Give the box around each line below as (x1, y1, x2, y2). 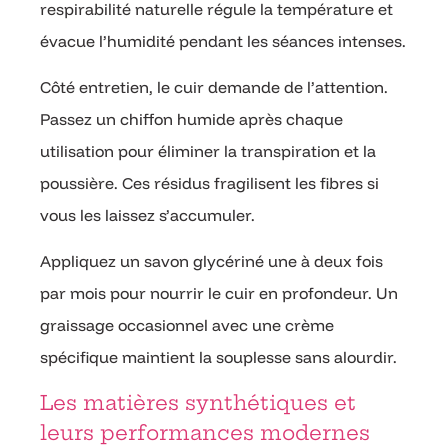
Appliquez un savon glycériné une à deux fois (40, 251, 383, 272)
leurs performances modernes (40, 419, 370, 445)
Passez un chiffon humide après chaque (40, 108, 343, 129)
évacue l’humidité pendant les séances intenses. (40, 30, 406, 51)
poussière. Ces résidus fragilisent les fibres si (40, 172, 379, 193)
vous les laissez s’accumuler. (40, 204, 255, 225)
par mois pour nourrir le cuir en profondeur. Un (40, 283, 398, 304)
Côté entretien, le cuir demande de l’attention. (40, 76, 388, 97)
